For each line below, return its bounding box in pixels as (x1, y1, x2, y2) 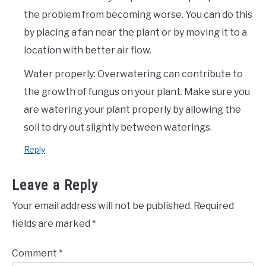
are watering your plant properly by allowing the (24, 104, 241, 116)
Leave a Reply (12, 177, 98, 194)
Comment (12, 248, 59, 259)
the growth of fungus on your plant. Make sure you (24, 86, 250, 98)
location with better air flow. (24, 45, 151, 56)
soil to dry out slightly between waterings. (24, 122, 212, 134)
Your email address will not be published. (12, 200, 192, 212)
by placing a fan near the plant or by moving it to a (24, 27, 247, 39)
